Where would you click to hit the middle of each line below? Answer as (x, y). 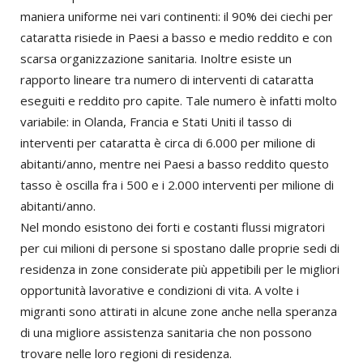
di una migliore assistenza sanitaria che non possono (166, 332)
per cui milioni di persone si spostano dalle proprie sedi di (180, 248)
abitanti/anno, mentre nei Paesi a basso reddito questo (175, 164)
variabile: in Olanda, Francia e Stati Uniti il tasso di (156, 122)
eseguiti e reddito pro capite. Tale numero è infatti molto (179, 100)
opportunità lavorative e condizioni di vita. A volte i (160, 290)
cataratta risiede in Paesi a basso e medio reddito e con (176, 37)
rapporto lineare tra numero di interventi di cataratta (167, 79)
